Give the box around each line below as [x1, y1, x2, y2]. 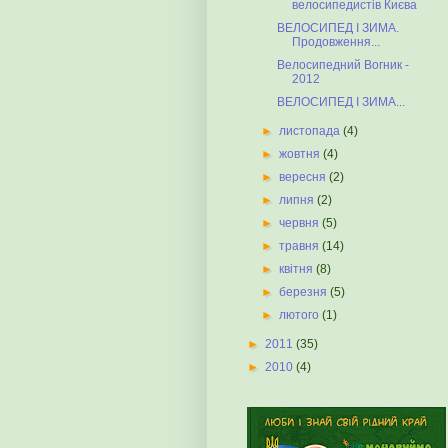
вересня [279, 170, 330, 184]
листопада [279, 124, 344, 138]
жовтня [279, 147, 324, 161]
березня [279, 285, 331, 299]
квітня [279, 262, 317, 276]
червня [279, 216, 323, 230]
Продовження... [291, 35, 380, 49]
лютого [279, 308, 323, 322]
